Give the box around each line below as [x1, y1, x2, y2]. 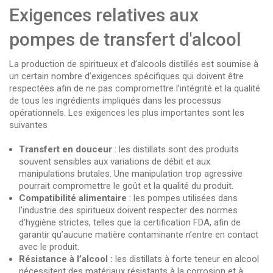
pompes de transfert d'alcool [9, 28, 241, 50]
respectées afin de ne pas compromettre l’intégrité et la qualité [9, 82, 260, 94]
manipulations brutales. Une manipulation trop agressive [19, 168, 243, 179]
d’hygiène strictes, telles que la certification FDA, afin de [19, 216, 241, 228]
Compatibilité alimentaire [19, 192, 129, 204]
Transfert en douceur [19, 143, 115, 155]
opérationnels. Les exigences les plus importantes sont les [9, 107, 244, 118]
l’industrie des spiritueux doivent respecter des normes [19, 204, 238, 216]
